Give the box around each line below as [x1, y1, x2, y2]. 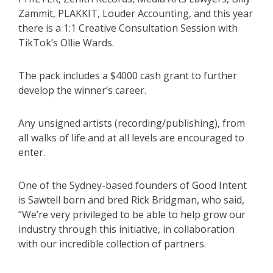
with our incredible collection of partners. [18, 237, 206, 251]
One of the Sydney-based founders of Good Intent [18, 179, 247, 193]
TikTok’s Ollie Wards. [18, 36, 114, 50]
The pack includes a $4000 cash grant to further [18, 69, 237, 83]
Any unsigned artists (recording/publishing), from [18, 116, 245, 130]
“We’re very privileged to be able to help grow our [18, 208, 246, 222]
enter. [18, 146, 45, 160]
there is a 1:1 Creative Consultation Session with [18, 21, 238, 35]
